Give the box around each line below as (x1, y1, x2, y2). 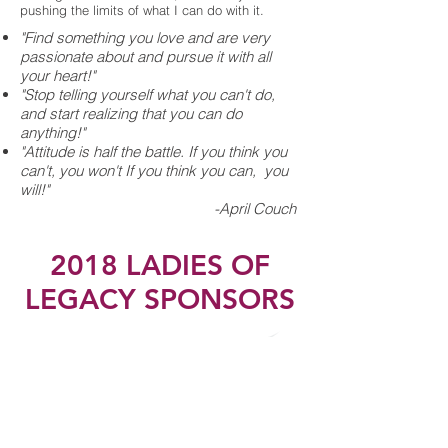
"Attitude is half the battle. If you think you (20, 142, 287, 161)
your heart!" (20, 66, 95, 85)
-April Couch (210, 199, 300, 218)
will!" (20, 180, 49, 199)
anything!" (20, 123, 85, 142)
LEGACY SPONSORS (25, 282, 295, 316)
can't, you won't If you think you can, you (20, 161, 288, 180)
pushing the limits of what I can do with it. (20, 2, 268, 18)
